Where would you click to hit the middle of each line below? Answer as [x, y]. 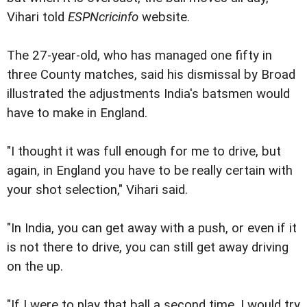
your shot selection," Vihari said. [97, 190]
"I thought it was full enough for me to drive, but [144, 152]
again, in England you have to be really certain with [150, 171]
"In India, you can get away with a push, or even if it [152, 229]
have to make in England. [77, 113]
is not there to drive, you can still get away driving [148, 248]
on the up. [35, 267]
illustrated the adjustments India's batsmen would [148, 94]
